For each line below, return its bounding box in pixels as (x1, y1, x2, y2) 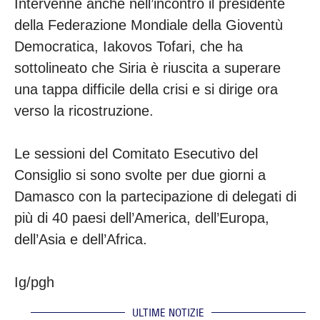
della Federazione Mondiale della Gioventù (14, 17, 283, 34)
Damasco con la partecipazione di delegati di (14, 189, 296, 205)
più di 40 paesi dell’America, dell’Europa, (14, 210, 269, 226)
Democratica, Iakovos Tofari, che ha (14, 39, 243, 55)
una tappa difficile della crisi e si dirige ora (14, 81, 278, 98)
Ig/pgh (14, 274, 59, 291)
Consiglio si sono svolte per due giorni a (14, 167, 266, 184)
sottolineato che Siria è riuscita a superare (14, 60, 281, 76)
